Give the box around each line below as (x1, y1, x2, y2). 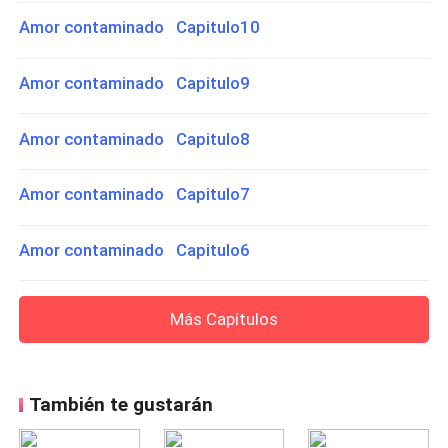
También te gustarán (28, 393, 213, 417)
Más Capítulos (170, 308, 278, 329)
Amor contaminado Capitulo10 (19, 17, 261, 38)
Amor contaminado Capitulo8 (19, 128, 251, 149)
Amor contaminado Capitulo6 (19, 239, 251, 260)
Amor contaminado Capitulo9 (19, 73, 251, 94)
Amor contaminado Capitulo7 (19, 184, 251, 205)
